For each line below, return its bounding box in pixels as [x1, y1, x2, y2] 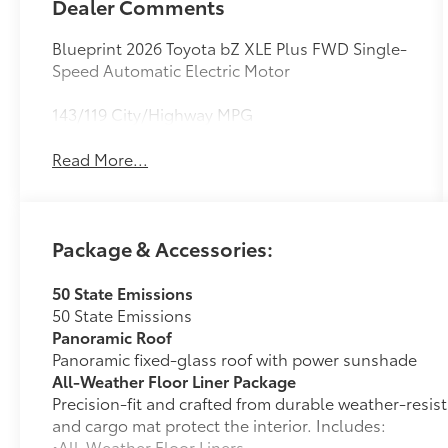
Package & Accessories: [52, 234, 274, 263]
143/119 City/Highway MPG [52, 102, 254, 126]
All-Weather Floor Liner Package [52, 369, 297, 393]
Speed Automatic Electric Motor [52, 58, 291, 82]
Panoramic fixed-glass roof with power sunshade [52, 347, 418, 371]
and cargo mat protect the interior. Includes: [52, 413, 387, 437]
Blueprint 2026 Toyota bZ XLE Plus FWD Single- [52, 36, 408, 60]
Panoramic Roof [52, 325, 173, 349]
